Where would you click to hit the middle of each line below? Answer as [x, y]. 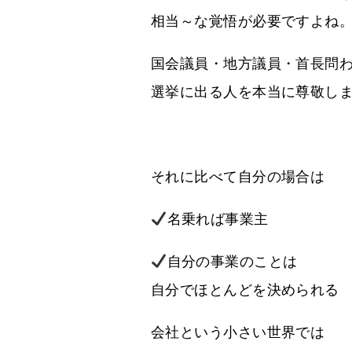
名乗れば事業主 [218, 219]
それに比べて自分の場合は [238, 176]
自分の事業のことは [232, 261]
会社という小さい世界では [238, 332]
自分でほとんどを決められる [245, 290]
